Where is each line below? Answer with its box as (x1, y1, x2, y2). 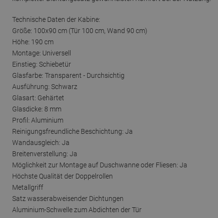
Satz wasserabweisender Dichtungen (12, 194, 124, 202)
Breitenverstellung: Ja (12, 149, 77, 158)
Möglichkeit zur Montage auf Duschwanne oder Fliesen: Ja (12, 161, 187, 169)
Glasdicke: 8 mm (12, 105, 61, 113)
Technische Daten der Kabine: (12, 15, 100, 23)
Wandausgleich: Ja (12, 138, 70, 146)
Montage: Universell (12, 49, 71, 57)
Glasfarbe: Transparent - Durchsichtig (12, 71, 125, 79)
